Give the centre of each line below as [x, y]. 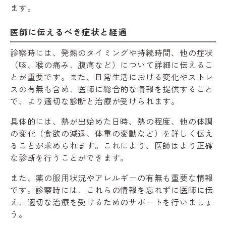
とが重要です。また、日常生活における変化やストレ [112, 76]
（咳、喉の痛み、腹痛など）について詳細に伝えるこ [112, 64]
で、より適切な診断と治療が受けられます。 [95, 101]
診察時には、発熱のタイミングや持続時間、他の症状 [112, 52]
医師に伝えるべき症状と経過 [69, 32]
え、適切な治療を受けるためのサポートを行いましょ [112, 202]
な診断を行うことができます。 [70, 157]
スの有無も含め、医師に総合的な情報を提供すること [112, 89]
